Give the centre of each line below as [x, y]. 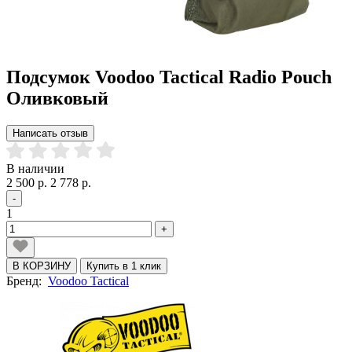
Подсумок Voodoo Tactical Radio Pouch [169, 77]
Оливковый [57, 98]
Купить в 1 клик [124, 266]
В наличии [35, 168]
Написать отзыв [50, 133]
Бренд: [27, 280]
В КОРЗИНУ [42, 266]
